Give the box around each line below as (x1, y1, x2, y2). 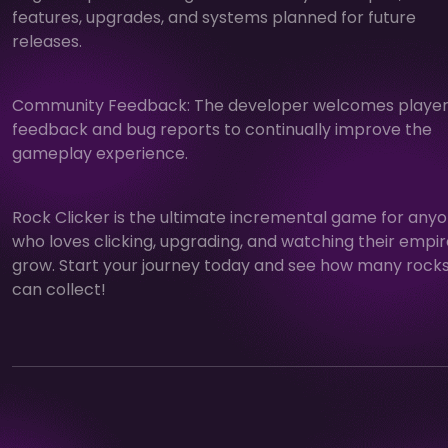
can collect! (12, 277, 106, 301)
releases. (12, 29, 82, 53)
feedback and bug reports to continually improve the (12, 117, 432, 141)
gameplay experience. (12, 141, 188, 165)
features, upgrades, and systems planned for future (12, 5, 416, 29)
